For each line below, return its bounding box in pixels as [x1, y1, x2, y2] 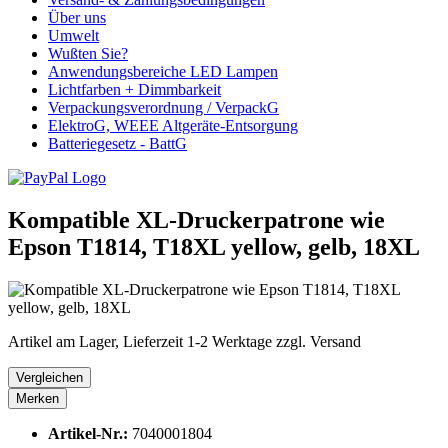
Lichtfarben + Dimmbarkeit [48, 81, 221, 99]
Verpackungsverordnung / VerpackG [48, 99, 279, 117]
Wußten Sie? [48, 45, 128, 63]
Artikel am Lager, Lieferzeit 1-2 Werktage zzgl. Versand [8, 333, 361, 351]
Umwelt [48, 27, 99, 45]
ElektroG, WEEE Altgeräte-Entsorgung [48, 117, 298, 135]
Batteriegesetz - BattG [48, 135, 187, 153]
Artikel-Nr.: [48, 425, 132, 443]
